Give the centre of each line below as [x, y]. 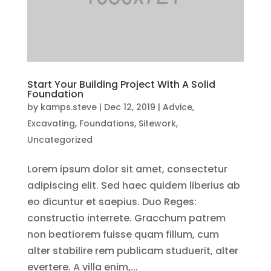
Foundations [106, 123]
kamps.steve [68, 107]
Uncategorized [60, 139]
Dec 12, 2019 [129, 107]
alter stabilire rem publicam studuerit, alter [132, 250]
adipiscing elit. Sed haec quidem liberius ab [133, 185]
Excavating [51, 123]
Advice [177, 107]
